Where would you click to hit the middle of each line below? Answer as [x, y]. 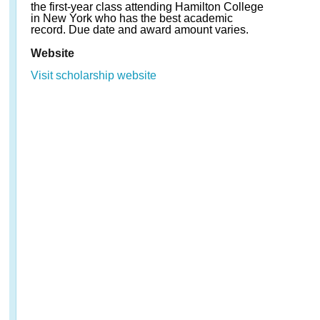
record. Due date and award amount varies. [140, 30]
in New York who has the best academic [132, 18]
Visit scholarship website [94, 75]
